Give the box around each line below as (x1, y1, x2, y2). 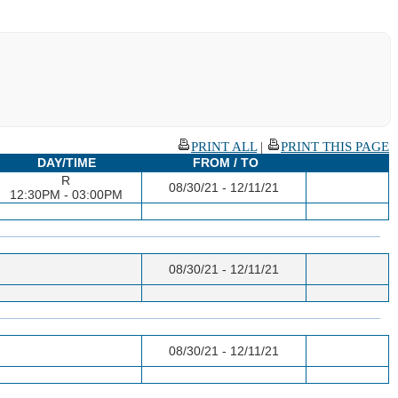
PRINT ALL (191, 139, 257, 154)
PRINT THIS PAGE (281, 139, 389, 154)
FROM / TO (192, 155, 259, 170)
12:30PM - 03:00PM (9, 187, 123, 202)
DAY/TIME (37, 155, 96, 170)
